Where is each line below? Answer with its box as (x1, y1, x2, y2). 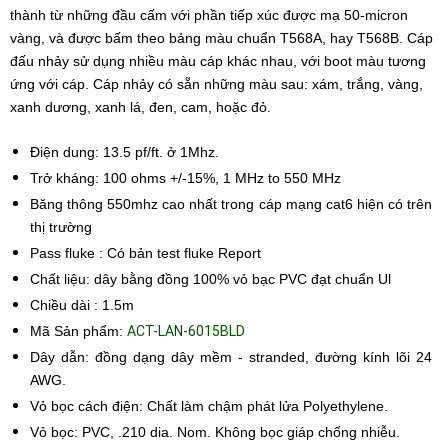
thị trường (30, 219, 92, 235)
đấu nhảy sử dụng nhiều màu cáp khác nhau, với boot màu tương (10, 53, 426, 69)
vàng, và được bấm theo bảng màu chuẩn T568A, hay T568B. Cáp (10, 30, 433, 46)
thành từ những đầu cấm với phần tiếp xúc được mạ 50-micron (10, 7, 408, 23)
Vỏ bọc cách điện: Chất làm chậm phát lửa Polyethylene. (30, 398, 388, 414)
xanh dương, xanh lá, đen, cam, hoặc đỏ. (10, 99, 271, 115)
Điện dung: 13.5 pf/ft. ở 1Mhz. (30, 144, 219, 160)
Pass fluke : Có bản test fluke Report (30, 245, 261, 261)
